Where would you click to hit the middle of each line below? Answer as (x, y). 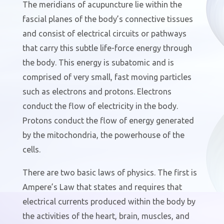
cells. (31, 150)
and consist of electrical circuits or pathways (104, 34)
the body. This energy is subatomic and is (98, 63)
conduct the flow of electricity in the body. (100, 106)
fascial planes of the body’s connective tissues (107, 19)
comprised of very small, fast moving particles (107, 77)
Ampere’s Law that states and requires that (102, 187)
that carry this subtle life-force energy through (107, 48)
